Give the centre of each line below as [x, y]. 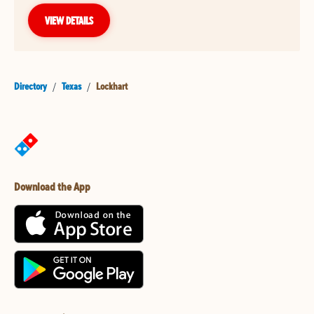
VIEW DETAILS [69, 21]
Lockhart [112, 87]
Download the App [52, 187]
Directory [30, 87]
